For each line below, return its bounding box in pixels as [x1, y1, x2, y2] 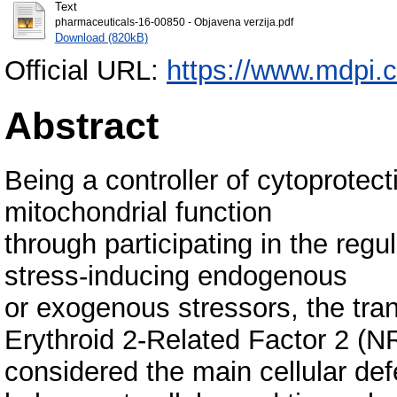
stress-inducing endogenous [4, 260, 347, 292]
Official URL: [4, 55, 167, 87]
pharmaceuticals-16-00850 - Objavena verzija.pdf [54, 16, 293, 27]
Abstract [4, 104, 159, 147]
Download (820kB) [54, 30, 148, 44]
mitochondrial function [4, 196, 272, 228]
